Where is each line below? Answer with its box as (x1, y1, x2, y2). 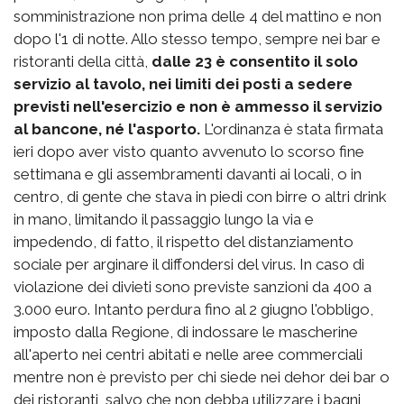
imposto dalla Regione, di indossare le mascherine (14, 322, 358, 341)
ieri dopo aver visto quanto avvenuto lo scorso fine (14, 142, 364, 161)
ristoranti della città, (14, 51, 151, 70)
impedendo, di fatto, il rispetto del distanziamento (14, 232, 353, 251)
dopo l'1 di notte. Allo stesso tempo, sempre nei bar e (14, 29, 381, 48)
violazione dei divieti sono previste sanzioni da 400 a (14, 277, 372, 296)
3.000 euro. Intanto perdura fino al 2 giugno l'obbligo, (14, 299, 373, 318)
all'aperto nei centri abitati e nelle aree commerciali (14, 344, 363, 363)
